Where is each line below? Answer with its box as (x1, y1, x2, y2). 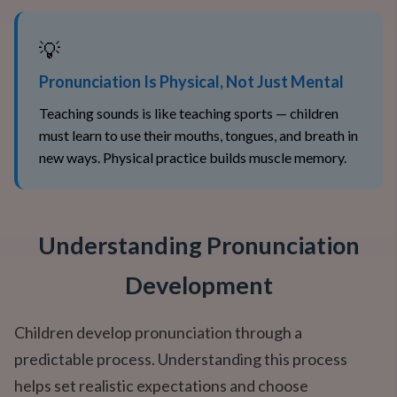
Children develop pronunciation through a (14, 323, 302, 342)
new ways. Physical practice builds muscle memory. (39, 149, 346, 166)
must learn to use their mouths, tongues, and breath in (39, 127, 358, 144)
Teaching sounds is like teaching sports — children (39, 105, 339, 121)
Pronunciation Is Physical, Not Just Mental (39, 72, 344, 91)
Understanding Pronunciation (37, 230, 360, 260)
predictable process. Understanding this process (14, 349, 347, 369)
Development (124, 270, 273, 300)
